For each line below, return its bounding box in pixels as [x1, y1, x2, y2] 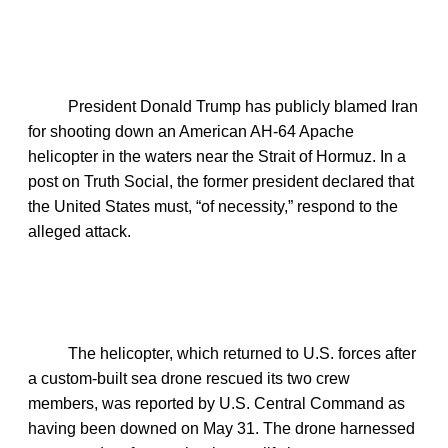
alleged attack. [28, 223, 131, 241]
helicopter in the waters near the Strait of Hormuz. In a [28, 148, 406, 166]
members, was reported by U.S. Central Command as [28, 395, 405, 413]
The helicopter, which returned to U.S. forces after [68, 345, 416, 363]
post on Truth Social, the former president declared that [28, 173, 414, 191]
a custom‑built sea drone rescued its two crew [28, 370, 350, 388]
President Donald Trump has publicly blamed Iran [68, 98, 418, 116]
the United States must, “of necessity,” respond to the [28, 198, 398, 216]
